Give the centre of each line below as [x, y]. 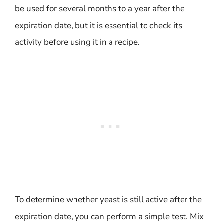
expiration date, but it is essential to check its [98, 25]
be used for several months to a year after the [100, 8]
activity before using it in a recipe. [77, 42]
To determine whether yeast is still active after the [108, 200]
